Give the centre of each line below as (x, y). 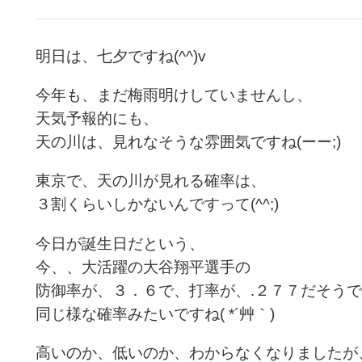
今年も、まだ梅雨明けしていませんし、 (174, 95)
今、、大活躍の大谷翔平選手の (143, 267)
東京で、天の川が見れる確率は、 (151, 181)
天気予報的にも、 (97, 119)
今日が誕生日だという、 (120, 243)
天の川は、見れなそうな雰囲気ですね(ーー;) (188, 142)
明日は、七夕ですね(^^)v (121, 56)
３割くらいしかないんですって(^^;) (157, 204)
